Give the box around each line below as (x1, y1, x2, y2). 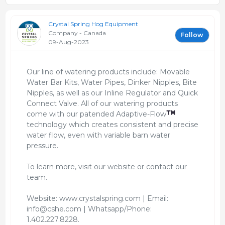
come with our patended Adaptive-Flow (26, 109, 166, 119)
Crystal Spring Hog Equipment (48, 20, 138, 28)
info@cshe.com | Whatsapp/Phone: (26, 204, 152, 213)
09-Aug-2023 (48, 38, 89, 46)
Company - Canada (48, 29, 106, 37)
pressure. (26, 141, 58, 150)
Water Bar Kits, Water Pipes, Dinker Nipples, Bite (26, 77, 197, 87)
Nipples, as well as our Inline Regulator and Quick (26, 88, 198, 97)
